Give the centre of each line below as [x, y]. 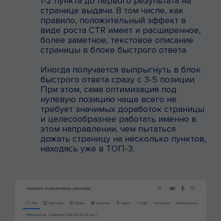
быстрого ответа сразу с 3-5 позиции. [118, 79]
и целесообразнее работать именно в [118, 119]
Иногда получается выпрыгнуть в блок [121, 69]
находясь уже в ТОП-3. [87, 148]
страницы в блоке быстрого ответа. [114, 50]
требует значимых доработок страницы [122, 109]
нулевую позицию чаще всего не [109, 99]
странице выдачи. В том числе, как [112, 10]
